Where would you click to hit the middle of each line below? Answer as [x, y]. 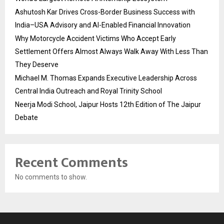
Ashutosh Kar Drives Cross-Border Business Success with [105, 12]
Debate [26, 117]
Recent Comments [71, 162]
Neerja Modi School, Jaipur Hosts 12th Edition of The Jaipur [108, 104]
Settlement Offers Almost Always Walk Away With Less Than [111, 51]
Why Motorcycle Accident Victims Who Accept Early [95, 38]
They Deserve [37, 64]
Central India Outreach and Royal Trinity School [88, 91]
